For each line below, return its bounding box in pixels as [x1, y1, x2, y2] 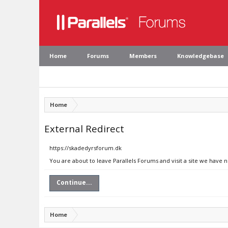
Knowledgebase [177, 52, 224, 60]
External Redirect [44, 122, 124, 135]
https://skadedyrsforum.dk [49, 144, 122, 152]
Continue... [56, 178, 92, 187]
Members [129, 52, 157, 60]
